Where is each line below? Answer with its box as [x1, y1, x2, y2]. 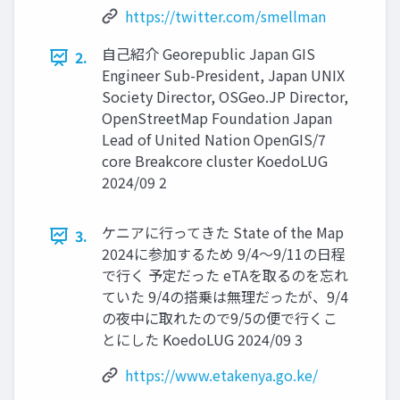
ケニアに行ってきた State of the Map [102, 221, 344, 244]
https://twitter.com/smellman [125, 5, 326, 28]
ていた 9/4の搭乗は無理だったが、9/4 [102, 286, 348, 308]
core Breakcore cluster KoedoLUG [102, 150, 328, 172]
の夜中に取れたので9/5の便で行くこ [102, 307, 337, 329]
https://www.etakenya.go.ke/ [125, 364, 318, 387]
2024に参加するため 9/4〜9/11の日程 [102, 243, 346, 265]
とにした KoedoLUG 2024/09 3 [102, 329, 303, 351]
